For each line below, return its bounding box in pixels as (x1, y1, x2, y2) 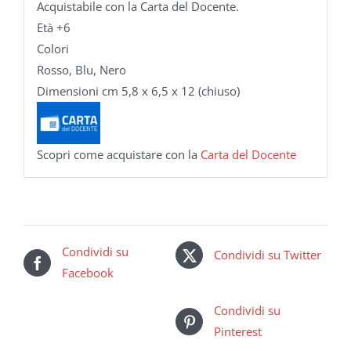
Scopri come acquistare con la (36, 146, 201, 162)
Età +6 (36, 20, 71, 35)
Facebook (62, 265, 114, 281)
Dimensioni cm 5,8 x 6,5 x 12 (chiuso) (36, 83, 240, 99)
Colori (36, 41, 69, 56)
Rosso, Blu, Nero (36, 62, 126, 78)
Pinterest (214, 324, 262, 340)
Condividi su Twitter (214, 247, 321, 263)
